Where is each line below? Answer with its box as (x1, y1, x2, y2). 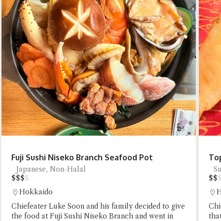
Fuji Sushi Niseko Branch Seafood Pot (11, 152, 153, 162)
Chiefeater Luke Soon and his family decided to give (11, 202, 185, 211)
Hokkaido (19, 187, 53, 196)
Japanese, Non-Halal (16, 165, 86, 174)
